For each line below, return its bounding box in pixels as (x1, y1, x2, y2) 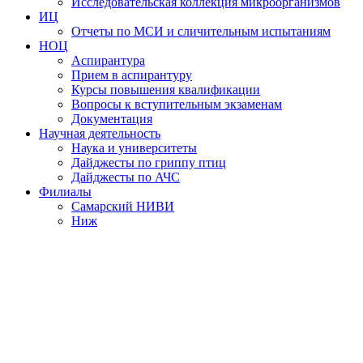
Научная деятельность (39, 126, 160, 140)
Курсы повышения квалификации (71, 83, 260, 96)
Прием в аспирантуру (71, 68, 192, 82)
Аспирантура (71, 53, 145, 67)
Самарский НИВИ (71, 199, 174, 213)
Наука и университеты (71, 141, 197, 155)
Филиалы (39, 185, 92, 199)
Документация (71, 112, 152, 126)
